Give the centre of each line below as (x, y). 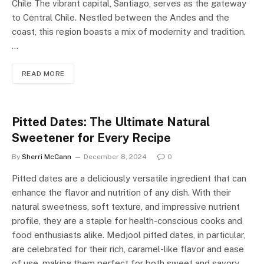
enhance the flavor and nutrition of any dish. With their (121, 192)
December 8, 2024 (115, 156)
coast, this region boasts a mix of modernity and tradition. (129, 31)
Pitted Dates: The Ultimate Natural (111, 122)
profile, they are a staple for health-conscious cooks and (127, 220)
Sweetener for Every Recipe (91, 138)
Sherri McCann (47, 156)
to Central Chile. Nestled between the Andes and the (121, 17)
